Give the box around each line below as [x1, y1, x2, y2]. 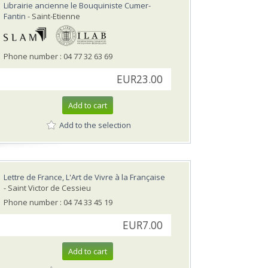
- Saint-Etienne [26, 11, 80, 22]
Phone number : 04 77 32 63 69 [4, 51, 112, 62]
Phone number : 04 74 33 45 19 [4, 197, 112, 208]
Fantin [4, 11, 26, 22]
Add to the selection [59, 119, 131, 130]
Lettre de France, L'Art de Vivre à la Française [4, 172, 165, 183]
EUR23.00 [117, 72, 163, 87]
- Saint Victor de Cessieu [4, 182, 91, 194]
